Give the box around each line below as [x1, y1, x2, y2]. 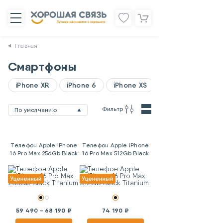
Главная [15, 42, 38, 49]
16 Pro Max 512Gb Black [82, 149, 149, 157]
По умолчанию [14, 106, 57, 113]
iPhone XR [15, 81, 50, 90]
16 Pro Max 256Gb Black [9, 149, 78, 157]
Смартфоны [8, 59, 77, 74]
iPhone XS [113, 81, 147, 90]
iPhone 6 [66, 81, 97, 90]
